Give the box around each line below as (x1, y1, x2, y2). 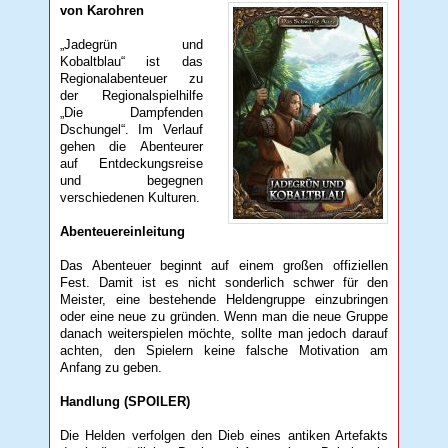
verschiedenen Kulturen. (60, 189, 201, 205)
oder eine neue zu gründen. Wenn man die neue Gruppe (60, 308, 388, 324)
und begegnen (60, 172, 203, 188)
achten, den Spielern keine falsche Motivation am (60, 342, 388, 358)
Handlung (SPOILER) (60, 393, 191, 409)
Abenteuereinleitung (60, 223, 186, 239)
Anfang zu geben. (60, 359, 163, 375)
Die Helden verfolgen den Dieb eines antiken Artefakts (60, 427, 388, 443)
